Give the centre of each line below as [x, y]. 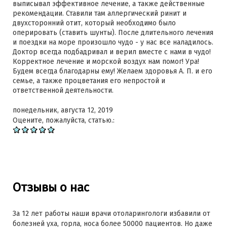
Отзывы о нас [51, 187]
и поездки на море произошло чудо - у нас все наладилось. [113, 42]
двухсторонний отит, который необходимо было [94, 23]
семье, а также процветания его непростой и [89, 81]
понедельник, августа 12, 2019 [63, 110]
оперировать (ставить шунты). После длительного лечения [113, 33]
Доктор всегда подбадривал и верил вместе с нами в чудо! [112, 52]
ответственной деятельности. [63, 90]
